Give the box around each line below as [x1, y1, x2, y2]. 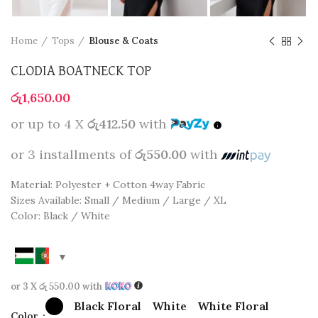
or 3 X [11, 280, 39, 292]
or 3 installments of [11, 146, 135, 163]
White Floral [197, 299, 269, 314]
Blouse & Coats [89, 34, 158, 47]
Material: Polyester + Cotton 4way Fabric [11, 177, 205, 191]
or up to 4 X [11, 115, 87, 132]
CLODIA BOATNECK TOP [11, 63, 151, 78]
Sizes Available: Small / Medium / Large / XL [11, 193, 226, 207]
